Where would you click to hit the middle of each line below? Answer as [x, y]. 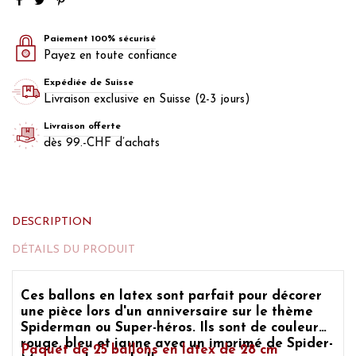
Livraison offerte [82, 126]
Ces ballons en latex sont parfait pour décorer [171, 296]
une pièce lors [68, 312]
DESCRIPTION [52, 222]
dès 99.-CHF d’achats [102, 143]
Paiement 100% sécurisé [100, 39]
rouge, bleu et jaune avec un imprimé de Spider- [177, 344]
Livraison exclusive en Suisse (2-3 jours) [147, 99]
